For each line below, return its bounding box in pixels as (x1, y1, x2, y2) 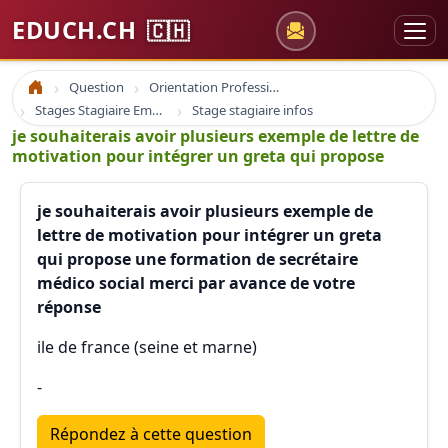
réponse (37, 296, 101, 318)
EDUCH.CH (12, 14, 143, 46)
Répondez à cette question (50, 423, 252, 445)
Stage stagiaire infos (192, 101, 313, 119)
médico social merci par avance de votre (37, 272, 355, 294)
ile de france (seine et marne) (37, 336, 257, 358)
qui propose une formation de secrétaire (37, 248, 358, 270)
